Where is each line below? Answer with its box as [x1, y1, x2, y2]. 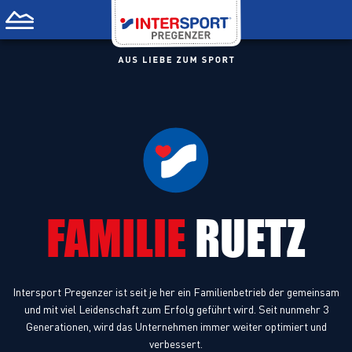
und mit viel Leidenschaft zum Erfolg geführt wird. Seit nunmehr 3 [24, 302, 328, 316]
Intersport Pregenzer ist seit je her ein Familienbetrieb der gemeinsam [13, 285, 339, 299]
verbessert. [149, 337, 203, 350]
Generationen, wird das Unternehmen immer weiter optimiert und [25, 320, 327, 333]
